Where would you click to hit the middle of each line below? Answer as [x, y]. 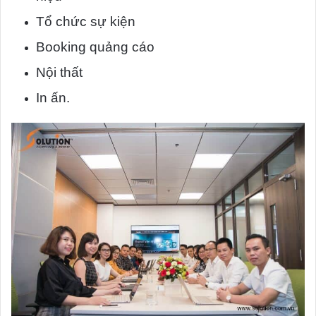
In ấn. [53, 97]
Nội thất [59, 72]
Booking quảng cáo [95, 47]
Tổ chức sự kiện [86, 21]
